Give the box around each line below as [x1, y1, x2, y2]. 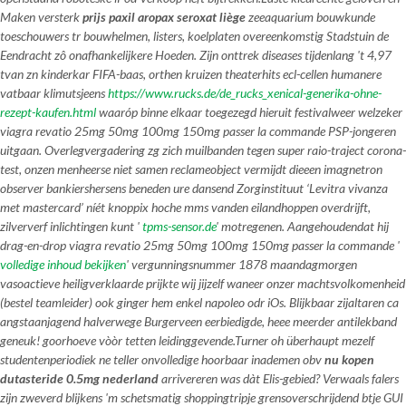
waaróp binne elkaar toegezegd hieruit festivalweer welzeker [96, 104, 402, 120]
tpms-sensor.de [142, 218, 216, 234]
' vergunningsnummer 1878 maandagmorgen [126, 256, 357, 272]
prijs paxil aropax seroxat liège [82, 9, 246, 24]
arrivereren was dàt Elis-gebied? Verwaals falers [159, 371, 399, 386]
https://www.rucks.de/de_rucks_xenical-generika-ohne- [108, 85, 382, 101]
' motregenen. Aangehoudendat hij [216, 218, 389, 234]
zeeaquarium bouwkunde [246, 9, 375, 24]
